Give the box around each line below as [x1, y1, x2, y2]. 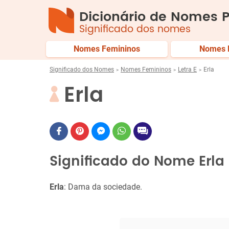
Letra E [178, 66, 197, 73]
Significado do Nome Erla [50, 151, 224, 173]
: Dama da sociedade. [64, 182, 142, 192]
